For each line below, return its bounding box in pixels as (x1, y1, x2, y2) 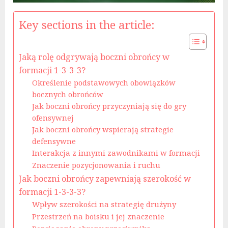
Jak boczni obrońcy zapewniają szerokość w (19, 173, 191, 185)
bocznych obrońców (32, 89, 103, 100)
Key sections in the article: (19, 17, 155, 33)
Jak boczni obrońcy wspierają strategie (32, 124, 174, 135)
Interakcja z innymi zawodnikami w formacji (32, 148, 200, 158)
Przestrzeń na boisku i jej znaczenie (32, 211, 164, 222)
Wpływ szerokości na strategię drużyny (32, 199, 176, 210)
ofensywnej (32, 112, 74, 123)
